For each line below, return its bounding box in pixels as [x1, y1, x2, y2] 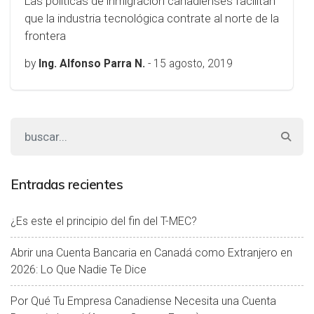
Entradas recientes [11, 176, 123, 193]
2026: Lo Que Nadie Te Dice [11, 263, 146, 276]
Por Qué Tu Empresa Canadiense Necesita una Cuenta [11, 294, 276, 308]
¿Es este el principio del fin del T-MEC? [11, 214, 197, 228]
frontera [25, 29, 66, 43]
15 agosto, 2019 [153, 57, 233, 70]
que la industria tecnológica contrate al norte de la [25, 11, 279, 25]
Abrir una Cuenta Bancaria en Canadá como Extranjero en [11, 246, 292, 259]
